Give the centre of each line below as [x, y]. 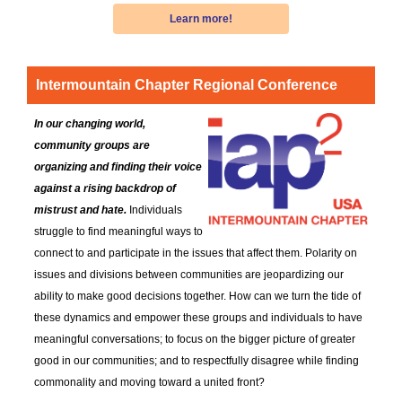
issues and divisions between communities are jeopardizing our [189, 275]
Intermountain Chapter [113, 85]
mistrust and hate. [80, 210]
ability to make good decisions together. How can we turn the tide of [197, 297]
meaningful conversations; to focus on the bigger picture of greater [195, 340]
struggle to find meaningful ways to [118, 232]
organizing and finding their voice [118, 167]
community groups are [92, 146]
